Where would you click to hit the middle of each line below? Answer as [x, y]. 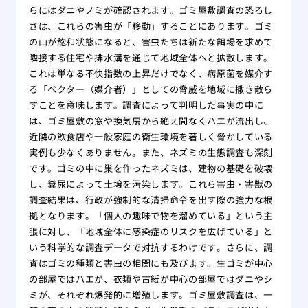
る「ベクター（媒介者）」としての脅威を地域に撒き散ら [151, 89]
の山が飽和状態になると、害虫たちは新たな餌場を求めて [151, 42]
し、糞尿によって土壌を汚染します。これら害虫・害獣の [151, 184]
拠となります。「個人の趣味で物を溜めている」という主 [151, 216]
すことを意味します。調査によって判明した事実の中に [146, 105]
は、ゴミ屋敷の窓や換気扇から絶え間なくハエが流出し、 [151, 121]
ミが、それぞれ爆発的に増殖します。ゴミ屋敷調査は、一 [151, 295]
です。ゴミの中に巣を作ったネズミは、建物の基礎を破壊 [151, 168]
